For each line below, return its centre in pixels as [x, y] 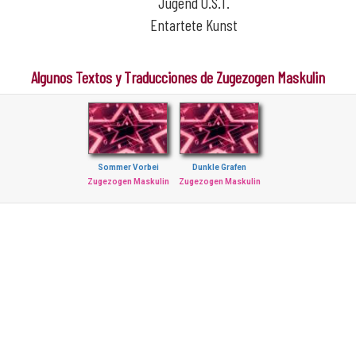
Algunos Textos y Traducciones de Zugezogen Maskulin [178, 77]
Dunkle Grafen [219, 167]
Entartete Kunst [193, 25]
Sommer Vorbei [128, 167]
